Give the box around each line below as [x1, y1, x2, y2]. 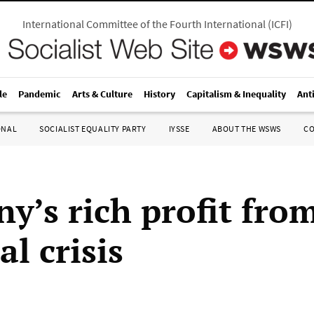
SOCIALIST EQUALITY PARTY [39, 123, 146, 134]
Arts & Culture [72, 88, 132, 100]
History [144, 88, 175, 100]
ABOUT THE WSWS [212, 123, 281, 134]
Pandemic [18, 88, 61, 100]
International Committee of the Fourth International [22, 17, 266, 31]
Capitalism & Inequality [186, 88, 286, 100]
